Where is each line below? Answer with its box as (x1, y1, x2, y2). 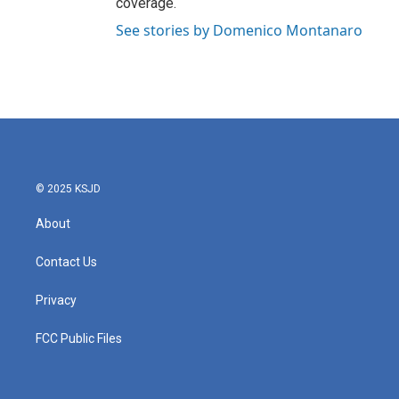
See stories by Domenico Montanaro (116, 20, 362, 40)
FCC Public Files (36, 331, 122, 346)
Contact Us (36, 255, 97, 269)
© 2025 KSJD (36, 183, 101, 195)
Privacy (36, 293, 77, 307)
